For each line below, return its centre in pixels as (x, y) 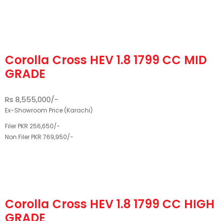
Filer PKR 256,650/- (33, 126)
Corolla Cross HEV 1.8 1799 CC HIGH (110, 204)
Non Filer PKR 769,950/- (39, 137)
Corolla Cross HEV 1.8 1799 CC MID (106, 60)
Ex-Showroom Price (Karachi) (49, 110)
